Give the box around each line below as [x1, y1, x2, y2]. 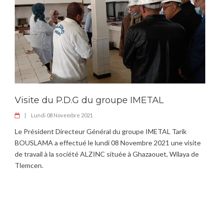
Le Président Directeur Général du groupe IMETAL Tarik [15, 127, 187, 136]
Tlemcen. [15, 161, 43, 169]
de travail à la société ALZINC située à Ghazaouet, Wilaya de [15, 150, 199, 158]
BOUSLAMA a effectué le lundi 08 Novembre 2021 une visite [15, 138, 201, 147]
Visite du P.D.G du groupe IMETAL [15, 95, 164, 106]
